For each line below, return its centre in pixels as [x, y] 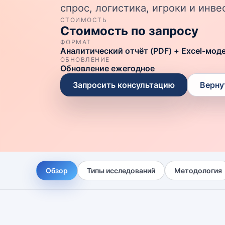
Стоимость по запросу [129, 31]
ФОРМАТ [76, 42]
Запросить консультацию [124, 85]
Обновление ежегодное [107, 68]
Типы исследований [121, 171]
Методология [198, 171]
